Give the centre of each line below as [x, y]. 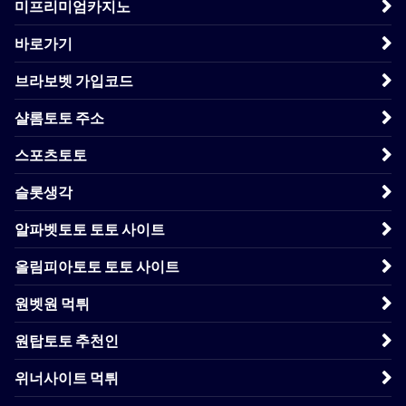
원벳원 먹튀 [52, 303]
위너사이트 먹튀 [67, 377]
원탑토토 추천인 [67, 340]
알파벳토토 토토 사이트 [90, 229]
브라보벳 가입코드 [74, 80]
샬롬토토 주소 [59, 117]
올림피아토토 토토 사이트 [97, 266]
